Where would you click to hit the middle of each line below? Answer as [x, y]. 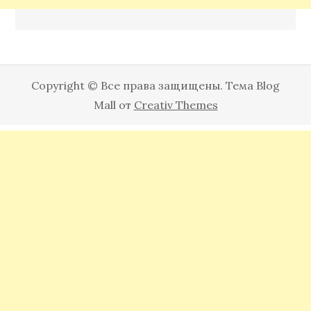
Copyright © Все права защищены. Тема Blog [155, 85]
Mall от [114, 104]
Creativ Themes [176, 104]
